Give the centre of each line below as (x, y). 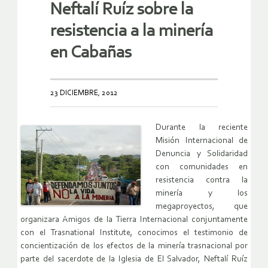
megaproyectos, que (202, 206)
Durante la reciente (202, 127)
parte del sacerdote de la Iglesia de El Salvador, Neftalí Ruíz (134, 259)
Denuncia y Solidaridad (202, 154)
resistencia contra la (202, 180)
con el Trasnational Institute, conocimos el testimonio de (134, 233)
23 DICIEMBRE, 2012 (84, 93)
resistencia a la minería (132, 31)
